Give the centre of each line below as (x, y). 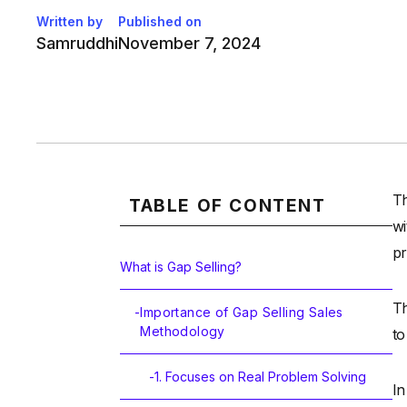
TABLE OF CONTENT (228, 206)
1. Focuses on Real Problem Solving (260, 377)
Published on (160, 22)
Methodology (183, 332)
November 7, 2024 (189, 44)
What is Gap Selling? (181, 267)
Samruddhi (77, 44)
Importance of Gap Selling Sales (242, 313)
